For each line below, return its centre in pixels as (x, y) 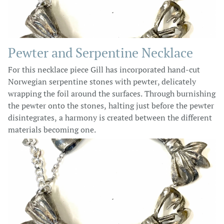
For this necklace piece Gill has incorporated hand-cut (104, 69)
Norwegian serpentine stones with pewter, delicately (102, 81)
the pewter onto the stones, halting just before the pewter (111, 105)
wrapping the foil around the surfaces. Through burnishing (112, 93)
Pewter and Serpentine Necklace (100, 52)
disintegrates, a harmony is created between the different (110, 117)
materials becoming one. (52, 129)
